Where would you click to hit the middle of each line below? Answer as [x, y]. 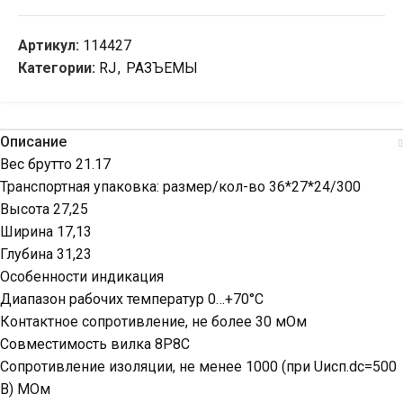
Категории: [57, 68]
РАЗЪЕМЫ [162, 68]
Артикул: [50, 45]
